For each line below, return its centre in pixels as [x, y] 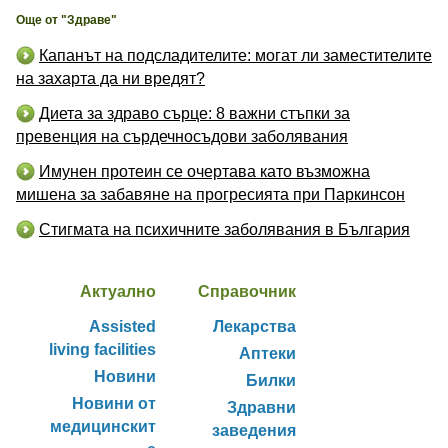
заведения [254, 430]
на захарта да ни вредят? [110, 78]
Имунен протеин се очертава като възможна [204, 171]
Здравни [261, 407]
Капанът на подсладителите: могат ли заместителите [235, 55]
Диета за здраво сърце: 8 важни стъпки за [194, 113]
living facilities [102, 349]
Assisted [122, 326]
